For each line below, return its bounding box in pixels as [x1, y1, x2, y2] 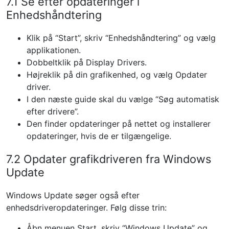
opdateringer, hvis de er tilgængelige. [27, 131, 171, 141]
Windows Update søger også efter [6, 190, 140, 200]
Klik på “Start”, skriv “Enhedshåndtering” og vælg [27, 33, 216, 43]
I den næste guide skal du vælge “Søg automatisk [27, 94, 219, 104]
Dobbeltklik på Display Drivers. [27, 57, 147, 67]
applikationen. [27, 45, 81, 55]
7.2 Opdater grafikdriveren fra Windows [6, 152, 211, 166]
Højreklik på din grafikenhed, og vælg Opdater [27, 70, 207, 80]
